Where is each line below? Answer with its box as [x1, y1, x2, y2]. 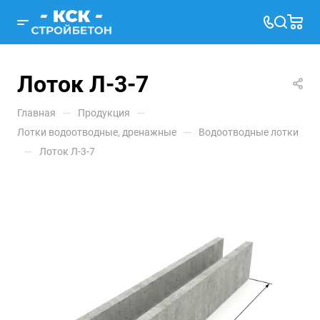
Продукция [78, 107, 130, 119]
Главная [17, 107, 56, 119]
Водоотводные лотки [199, 126, 299, 138]
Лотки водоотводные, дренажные [17, 126, 176, 138]
